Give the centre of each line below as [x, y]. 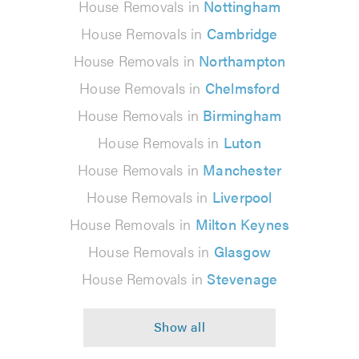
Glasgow [242, 251]
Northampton [242, 60]
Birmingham [242, 115]
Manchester [242, 169]
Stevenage [242, 278]
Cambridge [242, 33]
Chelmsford [242, 87]
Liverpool [242, 196]
